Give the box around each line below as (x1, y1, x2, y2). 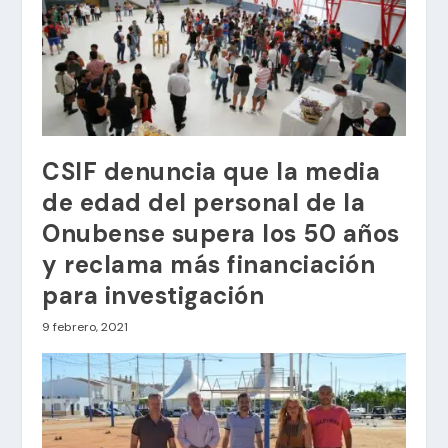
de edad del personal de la (42, 186, 366, 218)
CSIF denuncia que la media (42, 155, 381, 187)
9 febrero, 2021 (42, 318, 129, 335)
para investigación (42, 279, 265, 311)
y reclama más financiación (42, 248, 376, 280)
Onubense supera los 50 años (42, 217, 400, 249)
